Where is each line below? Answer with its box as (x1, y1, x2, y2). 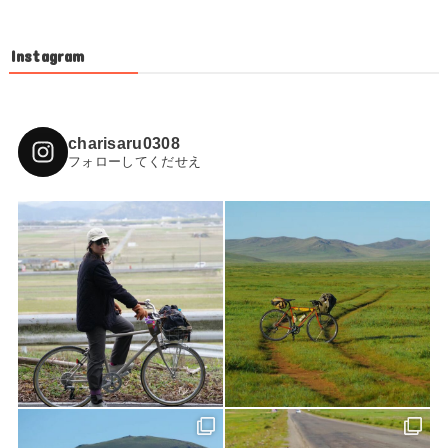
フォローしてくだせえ (67, 154, 202, 170)
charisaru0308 (67, 135, 180, 153)
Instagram (10, 46, 85, 66)
